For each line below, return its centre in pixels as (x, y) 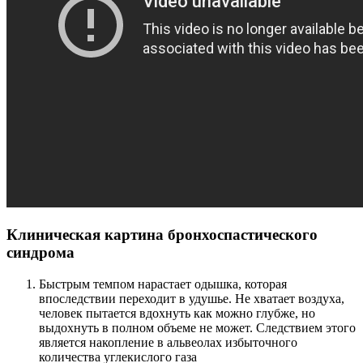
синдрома (41, 253)
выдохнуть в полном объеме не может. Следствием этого (197, 327)
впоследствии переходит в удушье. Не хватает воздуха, (192, 298)
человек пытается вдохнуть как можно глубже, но (177, 313)
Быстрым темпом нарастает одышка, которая (163, 284)
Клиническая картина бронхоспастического (162, 235)
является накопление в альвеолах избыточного (168, 342)
